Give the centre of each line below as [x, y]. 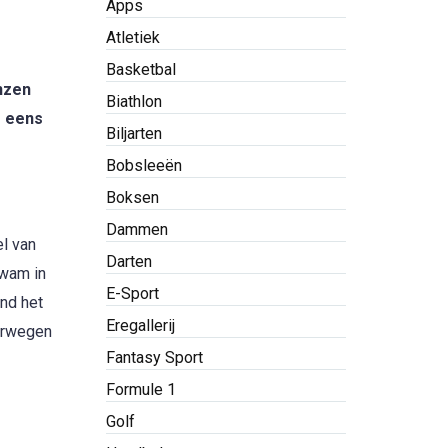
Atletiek [133, 37]
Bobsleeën [144, 165]
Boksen [132, 197]
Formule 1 [141, 389]
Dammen [137, 229]
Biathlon [134, 101]
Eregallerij [140, 325]
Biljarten [134, 133]
